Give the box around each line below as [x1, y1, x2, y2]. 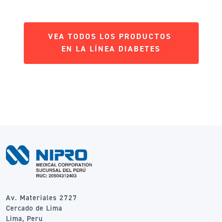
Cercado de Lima [6, 203, 62, 214]
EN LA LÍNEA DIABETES [61, 44, 161, 55]
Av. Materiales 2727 [6, 193, 77, 203]
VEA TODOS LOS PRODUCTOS [48, 31, 174, 42]
